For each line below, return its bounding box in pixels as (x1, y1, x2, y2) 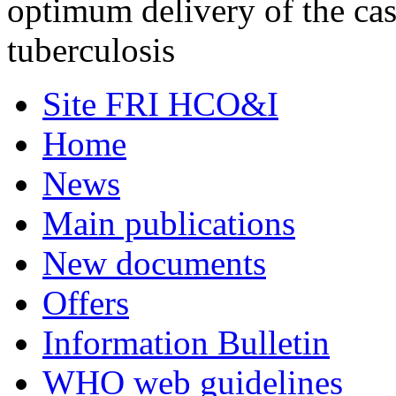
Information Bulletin (42, 324, 330, 362)
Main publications (42, 204, 295, 242)
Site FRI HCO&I (42, 85, 278, 123)
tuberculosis (7, 31, 175, 69)
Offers (42, 284, 129, 322)
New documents (42, 244, 266, 282)
